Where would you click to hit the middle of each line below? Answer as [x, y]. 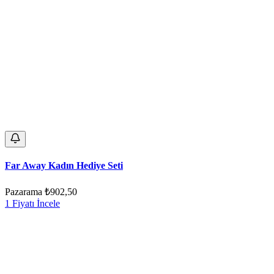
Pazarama [24, 191]
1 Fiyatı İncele [32, 203]
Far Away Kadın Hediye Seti [64, 166]
